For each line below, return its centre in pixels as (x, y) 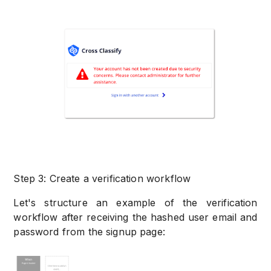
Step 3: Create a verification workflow (102, 179)
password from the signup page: (89, 232)
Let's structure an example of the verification (135, 203)
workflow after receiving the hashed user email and (135, 217)
